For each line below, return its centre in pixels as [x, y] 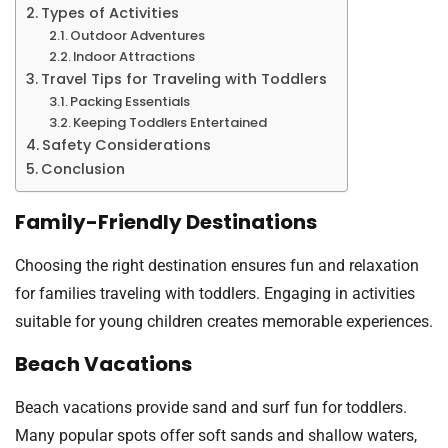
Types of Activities [109, 12]
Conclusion [82, 168]
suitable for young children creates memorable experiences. [224, 321]
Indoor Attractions [134, 56]
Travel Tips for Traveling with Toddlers [183, 78]
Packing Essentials [130, 101]
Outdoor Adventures [138, 35]
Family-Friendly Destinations [166, 221]
